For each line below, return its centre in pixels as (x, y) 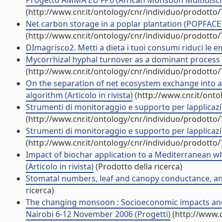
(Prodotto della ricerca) (138, 166)
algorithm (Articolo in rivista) (79, 95)
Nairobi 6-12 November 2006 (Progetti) (98, 214)
